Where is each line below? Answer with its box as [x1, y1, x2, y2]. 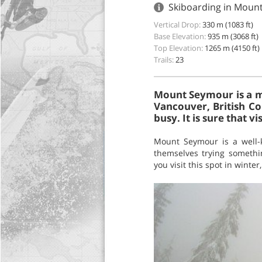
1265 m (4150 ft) [204, 43, 260, 53]
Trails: [153, 54, 174, 65]
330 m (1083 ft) [202, 19, 253, 30]
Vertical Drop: [153, 19, 201, 30]
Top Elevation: [153, 43, 203, 53]
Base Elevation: [153, 31, 206, 42]
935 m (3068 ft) [207, 31, 258, 42]
